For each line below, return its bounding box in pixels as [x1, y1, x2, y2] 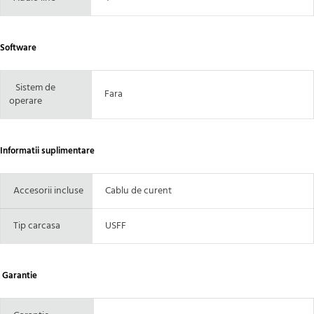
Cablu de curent [101, 182, 172, 199]
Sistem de [15, 79, 55, 96]
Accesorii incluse [9, 182, 83, 199]
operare [9, 93, 42, 109]
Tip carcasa [9, 217, 60, 234]
